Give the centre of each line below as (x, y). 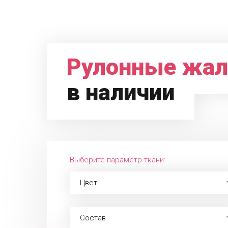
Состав (93, 218)
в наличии (121, 92)
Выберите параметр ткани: (118, 160)
